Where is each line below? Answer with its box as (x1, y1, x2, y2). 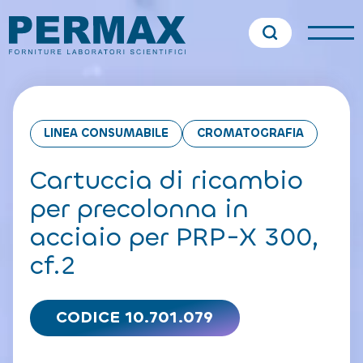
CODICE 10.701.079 (56, 306, 214, 329)
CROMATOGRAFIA (196, 125, 304, 141)
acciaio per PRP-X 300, (29, 220, 319, 254)
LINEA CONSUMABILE (44, 125, 169, 141)
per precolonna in (29, 191, 249, 226)
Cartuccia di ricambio (29, 163, 303, 198)
